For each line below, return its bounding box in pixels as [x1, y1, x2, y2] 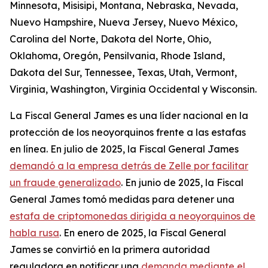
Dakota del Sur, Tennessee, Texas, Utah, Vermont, [10, 66, 237, 78]
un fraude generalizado [10, 176, 121, 188]
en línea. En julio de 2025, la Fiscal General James [10, 143, 239, 155]
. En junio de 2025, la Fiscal [121, 176, 243, 188]
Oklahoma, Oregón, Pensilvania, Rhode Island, [10, 50, 225, 62]
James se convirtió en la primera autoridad [10, 243, 210, 255]
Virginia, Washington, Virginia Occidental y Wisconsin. [10, 83, 257, 95]
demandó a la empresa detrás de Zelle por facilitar [10, 160, 248, 172]
